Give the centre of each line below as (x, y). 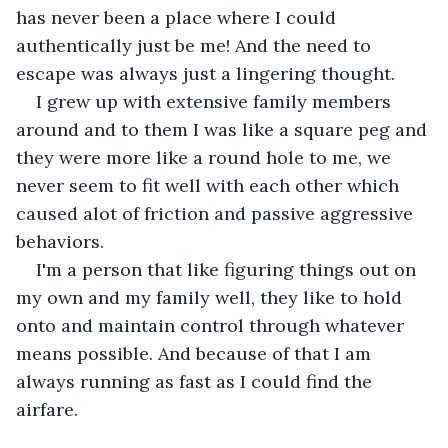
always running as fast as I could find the (196, 381)
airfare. (49, 409)
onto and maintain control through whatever (212, 325)
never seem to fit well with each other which (210, 185)
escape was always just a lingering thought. (205, 73)
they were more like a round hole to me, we (206, 157)
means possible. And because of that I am (196, 353)
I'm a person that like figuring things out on (228, 269)
